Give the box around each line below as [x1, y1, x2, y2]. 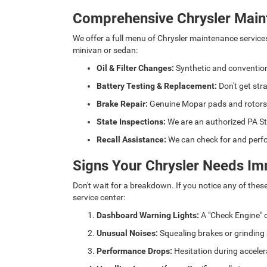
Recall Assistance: [97, 134, 166, 144]
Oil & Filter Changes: [97, 63, 174, 73]
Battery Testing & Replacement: [97, 80, 217, 91]
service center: [73, 192, 125, 202]
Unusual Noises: [97, 228, 158, 238]
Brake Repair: [97, 98, 148, 108]
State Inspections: [97, 116, 166, 126]
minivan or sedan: [73, 45, 138, 55]
